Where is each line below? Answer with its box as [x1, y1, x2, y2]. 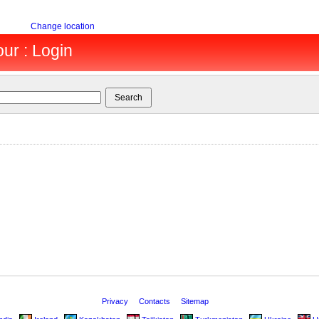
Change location [30, 21, 95, 31]
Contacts [139, 297, 172, 305]
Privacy [102, 297, 130, 305]
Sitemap [181, 297, 211, 305]
